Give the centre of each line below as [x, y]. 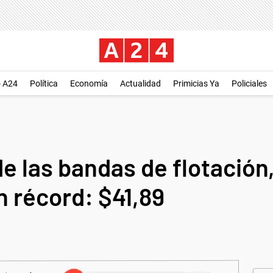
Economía [89, 83]
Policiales [249, 83]
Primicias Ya [196, 83]
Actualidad [140, 83]
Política [44, 83]
